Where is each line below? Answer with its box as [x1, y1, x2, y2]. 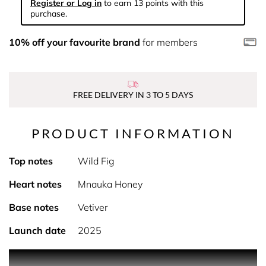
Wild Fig [77, 155, 115, 167]
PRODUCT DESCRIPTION [77, 251, 189, 262]
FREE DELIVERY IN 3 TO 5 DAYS [73, 90, 193, 100]
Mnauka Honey [77, 178, 142, 190]
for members [140, 36, 198, 48]
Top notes [9, 155, 53, 167]
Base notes [9, 201, 59, 213]
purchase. [30, 8, 67, 19]
